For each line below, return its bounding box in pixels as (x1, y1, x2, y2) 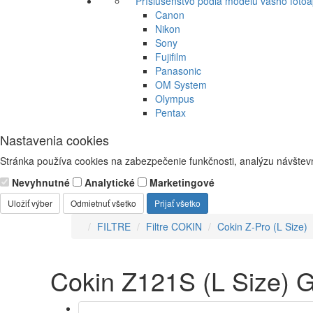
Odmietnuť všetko (71, 197, 136, 209)
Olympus (155, 92, 194, 105)
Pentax (155, 105, 186, 119)
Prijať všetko (154, 197, 201, 209)
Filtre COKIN (146, 219, 202, 233)
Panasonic (155, 64, 201, 78)
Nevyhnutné (9, 175, 70, 189)
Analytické (82, 175, 135, 189)
